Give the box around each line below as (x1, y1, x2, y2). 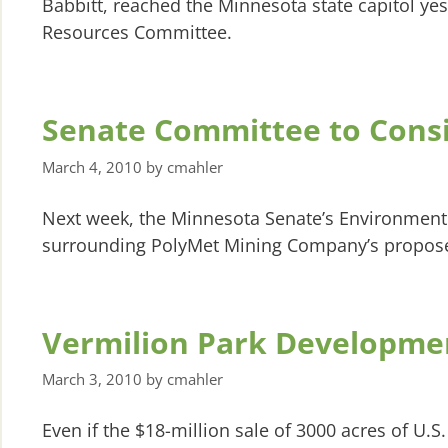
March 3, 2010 (42, 369, 142, 390)
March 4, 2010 (42, 156, 142, 177)
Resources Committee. (42, 20, 232, 45)
